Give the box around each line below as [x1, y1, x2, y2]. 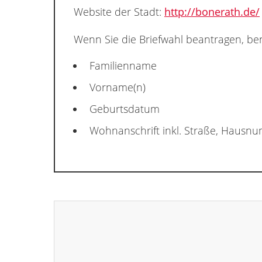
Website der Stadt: [74, 5, 164, 19]
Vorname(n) [89, 80, 146, 95]
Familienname [89, 58, 157, 73]
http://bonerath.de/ [164, 5, 260, 19]
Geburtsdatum [89, 102, 160, 116]
